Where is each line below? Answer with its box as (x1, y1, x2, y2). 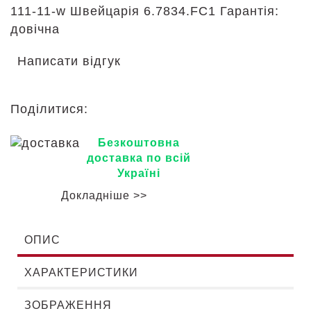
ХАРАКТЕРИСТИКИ (24, 267, 138, 278)
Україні (117, 167, 160, 179)
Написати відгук (17, 54, 121, 68)
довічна (10, 22, 60, 36)
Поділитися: (10, 102, 92, 116)
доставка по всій (87, 152, 191, 164)
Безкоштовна (98, 137, 180, 149)
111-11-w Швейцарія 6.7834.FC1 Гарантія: (10, 4, 279, 18)
